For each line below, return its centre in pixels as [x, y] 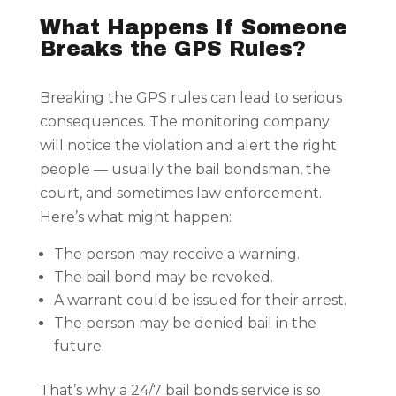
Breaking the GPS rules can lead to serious [190, 98]
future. [79, 346]
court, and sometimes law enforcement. [180, 194]
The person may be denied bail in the [185, 324]
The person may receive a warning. [176, 255]
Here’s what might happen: [135, 217]
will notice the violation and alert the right [188, 146]
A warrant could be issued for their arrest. [200, 301]
